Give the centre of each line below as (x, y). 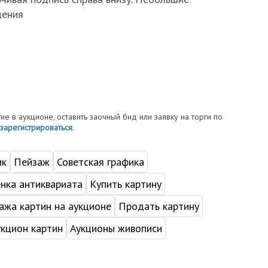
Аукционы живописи (116, 228)
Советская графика (100, 162)
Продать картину (159, 206)
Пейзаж (31, 162)
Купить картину (125, 184)
